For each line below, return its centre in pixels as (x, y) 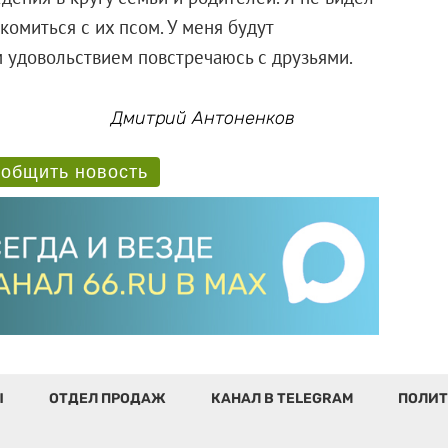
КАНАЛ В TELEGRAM (281, 399)
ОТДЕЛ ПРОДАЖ (107, 399)
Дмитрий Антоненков (202, 117)
